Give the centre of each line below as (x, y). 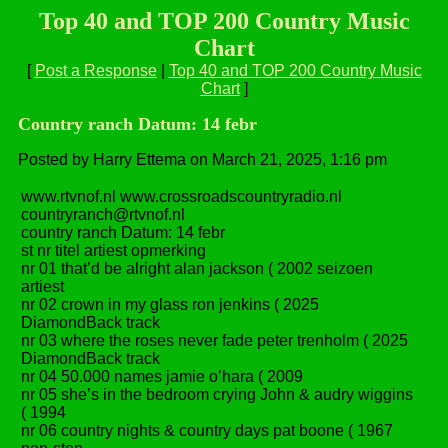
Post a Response (95, 70)
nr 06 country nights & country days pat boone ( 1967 (207, 430)
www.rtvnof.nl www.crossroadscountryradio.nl (181, 196)
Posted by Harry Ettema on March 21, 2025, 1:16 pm (202, 159)
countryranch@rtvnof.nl (103, 214)
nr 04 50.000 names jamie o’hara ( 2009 (162, 376)
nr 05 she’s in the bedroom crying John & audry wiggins (217, 394)
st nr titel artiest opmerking (113, 250)
